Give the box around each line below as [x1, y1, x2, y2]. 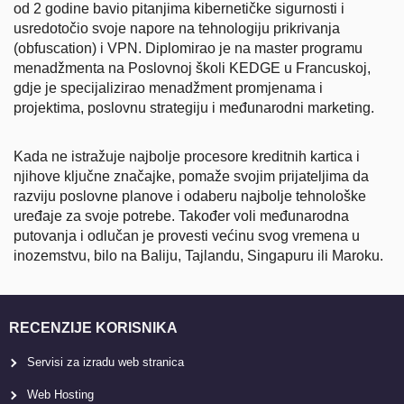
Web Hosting [27, 388, 94, 401]
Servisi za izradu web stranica [27, 355, 184, 369]
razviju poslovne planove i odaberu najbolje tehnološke [14, 188, 366, 204]
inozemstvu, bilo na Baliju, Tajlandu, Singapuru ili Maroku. [14, 248, 383, 263]
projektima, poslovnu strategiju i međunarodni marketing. [14, 100, 374, 115]
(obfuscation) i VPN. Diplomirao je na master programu [14, 41, 363, 56]
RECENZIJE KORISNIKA [9, 320, 178, 335]
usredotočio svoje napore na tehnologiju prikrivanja [14, 21, 340, 36]
